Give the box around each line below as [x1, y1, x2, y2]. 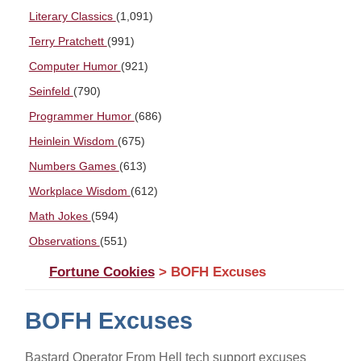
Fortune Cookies [48, 264, 155, 280]
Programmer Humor [28, 110, 135, 122]
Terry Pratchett [28, 35, 107, 48]
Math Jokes [28, 210, 91, 222]
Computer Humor [28, 60, 121, 73]
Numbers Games [28, 160, 119, 172]
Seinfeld [28, 85, 73, 98]
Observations [28, 235, 100, 247]
